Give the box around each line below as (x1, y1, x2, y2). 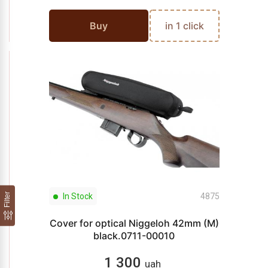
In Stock (60, 191, 93, 201)
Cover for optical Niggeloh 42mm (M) (49, 217, 219, 229)
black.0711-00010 (93, 230, 175, 242)
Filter (3, 191, 11, 208)
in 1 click (165, 20, 204, 32)
